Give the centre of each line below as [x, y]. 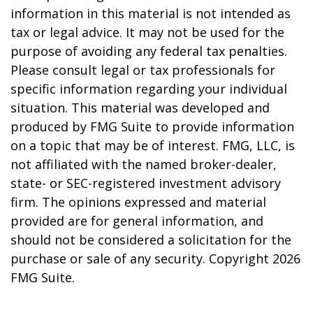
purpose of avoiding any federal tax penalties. [149, 51]
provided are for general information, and [137, 221]
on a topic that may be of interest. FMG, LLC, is [153, 145]
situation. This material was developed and [140, 108]
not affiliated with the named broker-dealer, [144, 164]
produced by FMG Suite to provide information [152, 126]
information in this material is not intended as [151, 13]
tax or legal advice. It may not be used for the [147, 32]
